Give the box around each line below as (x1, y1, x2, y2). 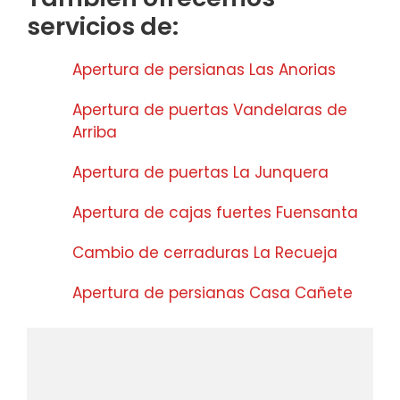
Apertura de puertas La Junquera (72, 162, 329, 184)
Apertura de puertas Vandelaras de (72, 99, 347, 121)
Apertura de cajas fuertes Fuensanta (72, 202, 358, 224)
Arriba (72, 121, 117, 144)
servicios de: (27, 10, 179, 44)
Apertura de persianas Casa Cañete (72, 282, 353, 304)
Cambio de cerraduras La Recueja (72, 242, 337, 264)
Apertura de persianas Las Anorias (72, 59, 336, 81)
